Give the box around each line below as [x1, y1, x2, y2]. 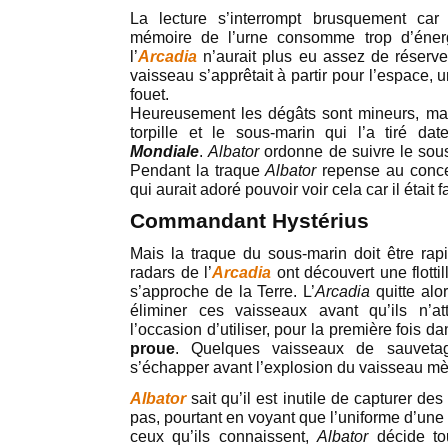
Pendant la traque [130, 162, 266, 179]
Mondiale [130, 143, 199, 160]
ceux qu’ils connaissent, [130, 428, 318, 445]
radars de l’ [130, 264, 212, 281]
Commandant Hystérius [130, 209, 369, 233]
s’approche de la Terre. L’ [130, 283, 316, 300]
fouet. [130, 86, 169, 103]
